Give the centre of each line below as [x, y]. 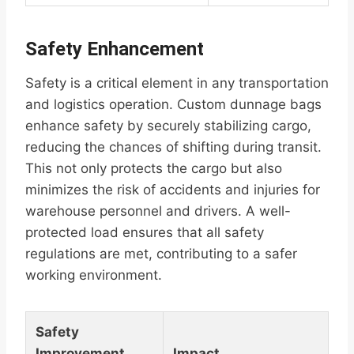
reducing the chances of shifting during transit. [173, 147]
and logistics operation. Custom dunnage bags [173, 105]
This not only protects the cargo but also [154, 169]
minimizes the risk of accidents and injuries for [173, 190]
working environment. [94, 275]
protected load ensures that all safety [145, 233]
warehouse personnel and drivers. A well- [158, 211]
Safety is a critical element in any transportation [177, 83]
